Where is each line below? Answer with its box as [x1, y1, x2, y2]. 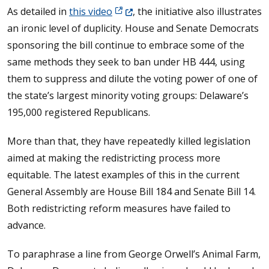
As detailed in [7, 5, 69, 18]
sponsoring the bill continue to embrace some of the [7, 38, 244, 52]
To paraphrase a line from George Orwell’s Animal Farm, [7, 247, 261, 261]
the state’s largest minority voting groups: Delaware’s [7, 89, 249, 102]
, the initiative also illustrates [132, 5, 262, 18]
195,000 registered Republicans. [7, 106, 150, 119]
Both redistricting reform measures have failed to [7, 202, 231, 215]
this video [69, 5, 112, 18]
